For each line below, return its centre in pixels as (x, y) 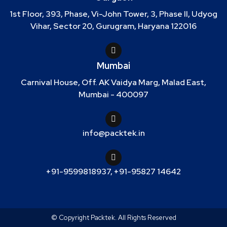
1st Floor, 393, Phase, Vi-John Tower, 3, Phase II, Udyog (113, 14)
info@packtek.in (113, 133)
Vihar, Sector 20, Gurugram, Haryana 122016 (113, 26)
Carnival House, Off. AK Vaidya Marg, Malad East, (113, 83)
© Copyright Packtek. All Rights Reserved (113, 218)
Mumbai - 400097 (113, 95)
